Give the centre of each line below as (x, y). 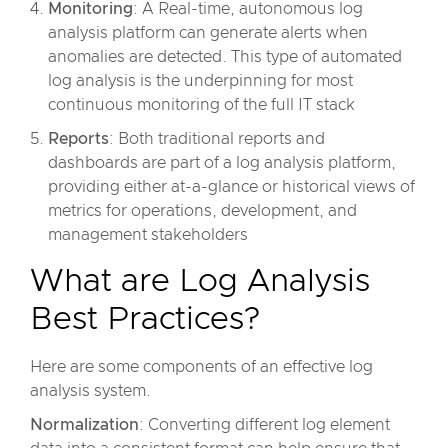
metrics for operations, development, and (202, 211)
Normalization (84, 425)
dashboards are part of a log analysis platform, (222, 163)
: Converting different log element (264, 425)
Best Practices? (145, 320)
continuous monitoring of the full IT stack (201, 105)
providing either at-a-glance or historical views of (231, 187)
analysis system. (90, 391)
